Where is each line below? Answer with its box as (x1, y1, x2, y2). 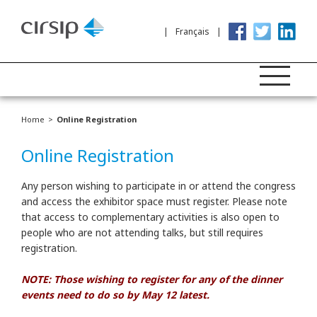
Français (175, 25, 209, 38)
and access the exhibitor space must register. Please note (21, 195, 287, 208)
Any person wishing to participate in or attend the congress (21, 179, 296, 192)
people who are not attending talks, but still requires (21, 226, 263, 239)
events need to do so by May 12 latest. (21, 288, 209, 301)
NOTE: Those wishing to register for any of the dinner (21, 272, 282, 286)
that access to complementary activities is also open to (21, 210, 279, 224)
